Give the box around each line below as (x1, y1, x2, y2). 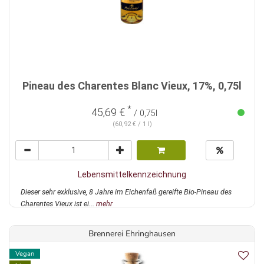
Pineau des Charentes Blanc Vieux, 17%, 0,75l (22, 80, 242, 93)
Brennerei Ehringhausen (88, 228, 176, 240)
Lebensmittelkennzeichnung (78, 170, 186, 180)
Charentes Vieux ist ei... (21, 199, 96, 209)
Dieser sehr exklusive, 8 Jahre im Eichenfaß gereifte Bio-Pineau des (21, 187, 232, 197)
